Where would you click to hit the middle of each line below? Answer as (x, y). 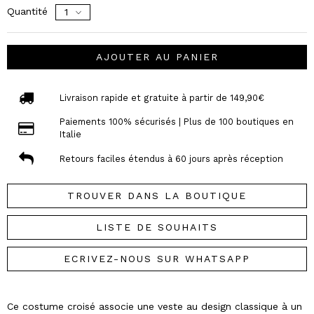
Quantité (27, 11)
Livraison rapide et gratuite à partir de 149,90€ (162, 97)
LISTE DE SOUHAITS (157, 227)
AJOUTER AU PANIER (157, 57)
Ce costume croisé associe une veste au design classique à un (155, 307)
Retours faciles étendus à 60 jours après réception (171, 158)
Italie (70, 135)
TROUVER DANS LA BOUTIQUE (157, 196)
